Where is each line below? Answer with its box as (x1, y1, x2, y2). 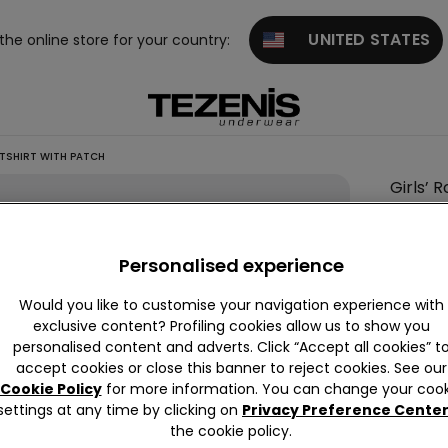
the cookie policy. (170, 421, 292, 441)
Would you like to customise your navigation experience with (18, 295, 444, 315)
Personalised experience (118, 253, 344, 278)
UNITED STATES (283, 28, 430, 51)
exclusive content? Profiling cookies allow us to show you (32, 316, 430, 336)
